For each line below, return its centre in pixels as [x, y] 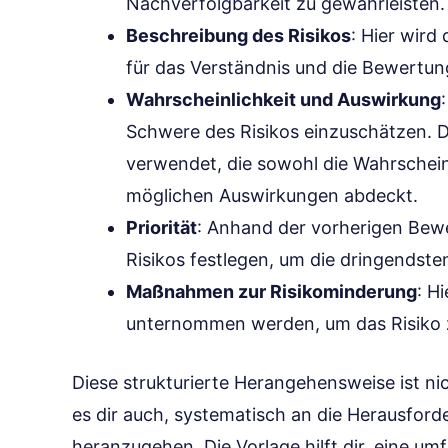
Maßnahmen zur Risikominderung [271, 291]
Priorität [161, 227]
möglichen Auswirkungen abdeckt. [272, 195]
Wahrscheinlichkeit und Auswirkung [283, 99]
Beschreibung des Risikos [238, 35]
